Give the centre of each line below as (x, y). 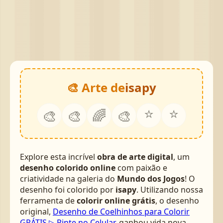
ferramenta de (48, 201)
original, (36, 212)
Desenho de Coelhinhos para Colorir (121, 212)
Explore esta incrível (58, 157)
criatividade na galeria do (68, 179)
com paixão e (141, 168)
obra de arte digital (135, 157)
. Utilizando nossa (170, 190)
